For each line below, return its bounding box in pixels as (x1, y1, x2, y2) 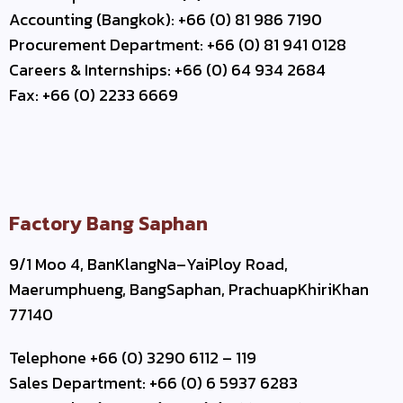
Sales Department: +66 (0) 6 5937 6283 (9, 371, 298, 396)
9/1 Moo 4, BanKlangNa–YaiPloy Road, (9, 252, 288, 277)
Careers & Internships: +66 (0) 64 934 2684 (9, 58, 326, 83)
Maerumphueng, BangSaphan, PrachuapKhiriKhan (9, 277, 369, 302)
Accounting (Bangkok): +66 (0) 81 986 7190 (9, 7, 322, 32)
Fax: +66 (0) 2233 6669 (9, 83, 178, 108)
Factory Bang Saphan (9, 209, 208, 239)
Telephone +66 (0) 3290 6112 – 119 (9, 345, 256, 371)
